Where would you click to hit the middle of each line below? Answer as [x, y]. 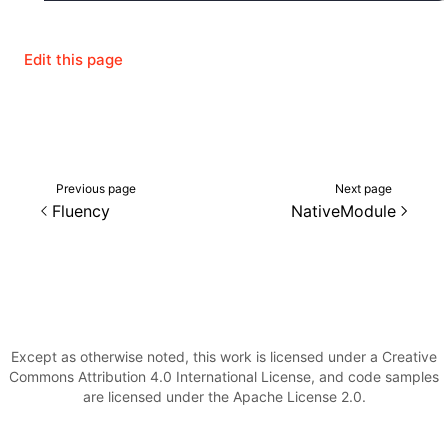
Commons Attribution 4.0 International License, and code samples [224, 377]
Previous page [96, 189]
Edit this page [73, 59]
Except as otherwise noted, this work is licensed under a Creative [224, 357]
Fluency [81, 211]
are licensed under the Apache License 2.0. [224, 397]
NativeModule [343, 211]
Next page [363, 189]
